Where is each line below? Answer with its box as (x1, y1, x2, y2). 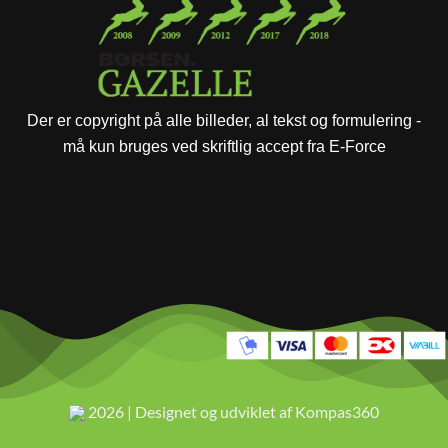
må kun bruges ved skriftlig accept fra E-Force (62, 138, 386, 155)
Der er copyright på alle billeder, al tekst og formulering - (27, 112, 421, 129)
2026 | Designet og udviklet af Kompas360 (85, 401, 379, 421)
